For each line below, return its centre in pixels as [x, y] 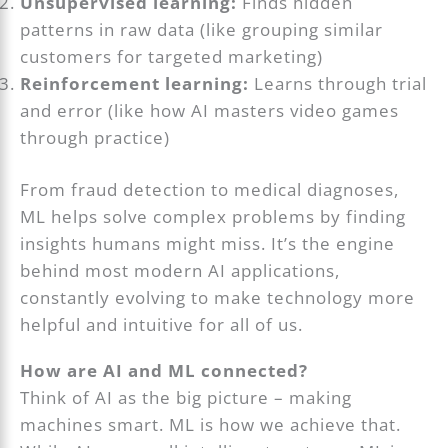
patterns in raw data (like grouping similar [202, 29]
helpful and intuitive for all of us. [162, 325]
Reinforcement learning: [135, 83]
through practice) [95, 137]
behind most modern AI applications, [180, 271]
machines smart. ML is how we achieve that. [211, 424]
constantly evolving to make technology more [218, 298]
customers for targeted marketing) [172, 56]
